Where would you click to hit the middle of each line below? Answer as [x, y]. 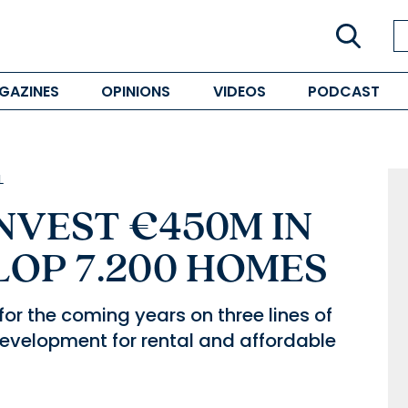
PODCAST [343, 91]
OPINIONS [136, 91]
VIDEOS [239, 91]
